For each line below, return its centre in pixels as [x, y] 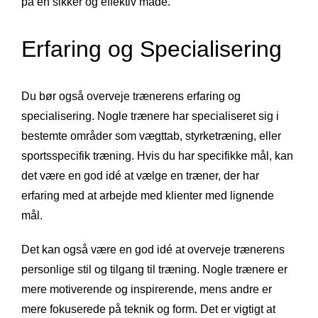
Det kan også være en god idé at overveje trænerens [153, 250]
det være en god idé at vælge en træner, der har [140, 176]
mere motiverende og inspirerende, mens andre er [147, 290]
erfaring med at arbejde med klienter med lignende [148, 196]
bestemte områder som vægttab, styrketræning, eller [151, 136]
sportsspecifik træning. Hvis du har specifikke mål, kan [157, 156]
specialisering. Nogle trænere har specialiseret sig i [150, 116]
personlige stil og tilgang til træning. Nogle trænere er [154, 270]
